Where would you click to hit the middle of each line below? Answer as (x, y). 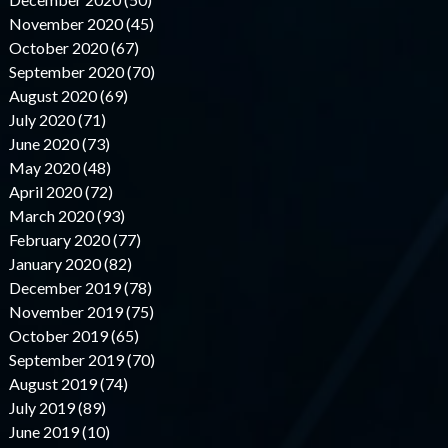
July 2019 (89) (57, 408)
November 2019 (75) (81, 312)
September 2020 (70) (81, 72)
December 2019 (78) (80, 288)
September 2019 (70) (81, 360)
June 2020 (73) (59, 144)
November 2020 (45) (81, 24)
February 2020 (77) (74, 240)
